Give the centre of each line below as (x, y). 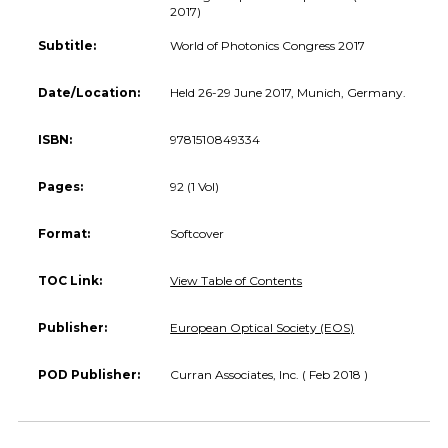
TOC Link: (70, 280)
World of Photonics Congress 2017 (268, 45)
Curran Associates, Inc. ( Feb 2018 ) (269, 374)
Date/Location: (89, 92)
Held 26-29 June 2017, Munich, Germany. (288, 92)
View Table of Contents (236, 280)
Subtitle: (67, 45)
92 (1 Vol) (195, 186)
